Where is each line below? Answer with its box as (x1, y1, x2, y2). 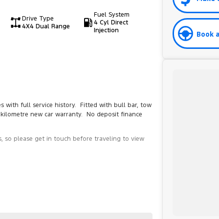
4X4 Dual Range (22, 22, 70, 30)
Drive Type (22, 15, 54, 22)
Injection (94, 26, 119, 34)
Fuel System (94, 11, 130, 19)
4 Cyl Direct (94, 19, 129, 26)
